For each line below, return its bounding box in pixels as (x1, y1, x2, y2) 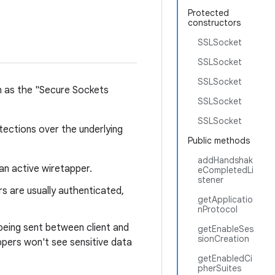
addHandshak (198, 155, 253, 166)
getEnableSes (198, 223, 254, 234)
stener (198, 174, 223, 185)
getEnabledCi (198, 253, 252, 264)
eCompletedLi (198, 165, 254, 176)
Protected (188, 7, 229, 18)
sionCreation (198, 233, 249, 244)
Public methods (188, 135, 250, 146)
